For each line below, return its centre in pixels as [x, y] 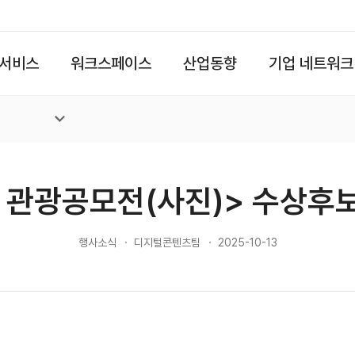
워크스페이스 [111, 63]
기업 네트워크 [311, 63]
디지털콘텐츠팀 [167, 242]
